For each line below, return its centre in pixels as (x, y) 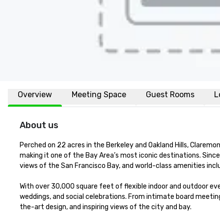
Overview (35, 95)
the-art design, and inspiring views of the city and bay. (106, 207)
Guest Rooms (170, 95)
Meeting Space (99, 95)
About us (39, 125)
